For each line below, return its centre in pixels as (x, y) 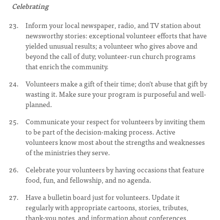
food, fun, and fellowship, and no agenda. (88, 180)
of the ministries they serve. (68, 152)
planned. (39, 104)
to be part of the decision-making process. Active (100, 132)
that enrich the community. (67, 66)
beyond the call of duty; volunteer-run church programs (110, 56)
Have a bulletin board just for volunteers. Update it (103, 197)
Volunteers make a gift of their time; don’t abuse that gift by (116, 83)
